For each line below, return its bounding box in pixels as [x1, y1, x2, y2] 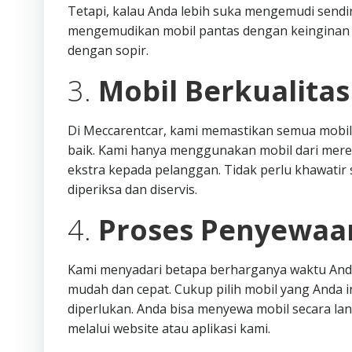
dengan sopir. [68, 42, 148, 59]
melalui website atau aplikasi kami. [68, 320, 270, 337]
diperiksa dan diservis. [68, 181, 197, 198]
